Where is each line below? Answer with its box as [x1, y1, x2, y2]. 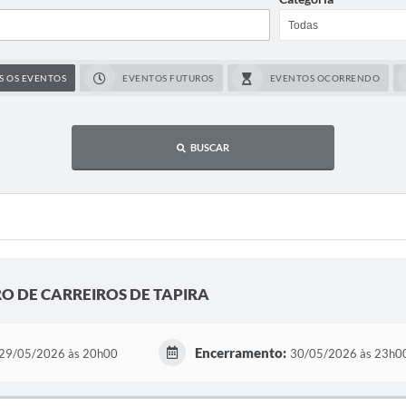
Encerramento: [194, 344, 286, 361]
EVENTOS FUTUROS [122, 72, 214, 84]
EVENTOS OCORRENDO [269, 72, 380, 84]
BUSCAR [190, 140, 229, 153]
